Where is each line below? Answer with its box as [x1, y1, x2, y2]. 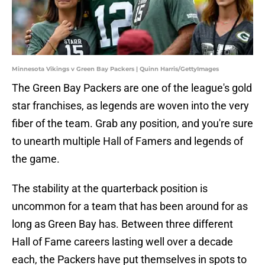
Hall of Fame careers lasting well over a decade [12, 235, 233, 248]
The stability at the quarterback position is [12, 182, 208, 195]
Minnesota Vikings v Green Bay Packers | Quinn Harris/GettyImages [12, 65, 219, 73]
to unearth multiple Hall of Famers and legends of [12, 135, 243, 148]
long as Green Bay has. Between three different [12, 218, 233, 231]
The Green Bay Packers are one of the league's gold [12, 82, 252, 95]
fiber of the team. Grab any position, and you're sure [12, 117, 253, 130]
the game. [12, 153, 60, 166]
